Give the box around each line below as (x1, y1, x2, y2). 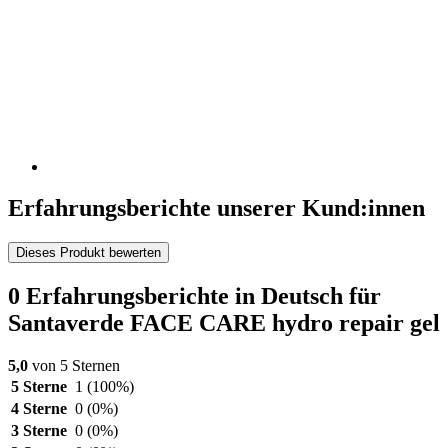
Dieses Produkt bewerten (16, 245, 161, 261)
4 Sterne (11, 400, 67, 418)
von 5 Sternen (28, 357, 120, 375)
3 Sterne (11, 422, 67, 440)
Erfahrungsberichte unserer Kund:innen (8, 195, 425, 222)
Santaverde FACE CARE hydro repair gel (8, 310, 440, 337)
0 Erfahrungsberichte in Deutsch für (8, 283, 381, 310)
